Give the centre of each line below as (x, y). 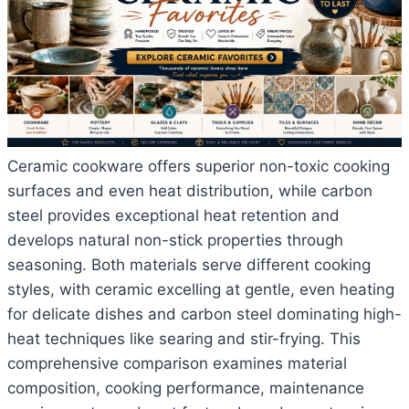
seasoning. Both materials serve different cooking (189, 265)
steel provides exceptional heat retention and (173, 216)
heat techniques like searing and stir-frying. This (184, 339)
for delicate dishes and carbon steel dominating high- (204, 315)
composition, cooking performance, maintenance (186, 388)
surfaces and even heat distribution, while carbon (190, 191)
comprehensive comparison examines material (177, 364)
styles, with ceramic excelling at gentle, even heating (201, 290)
